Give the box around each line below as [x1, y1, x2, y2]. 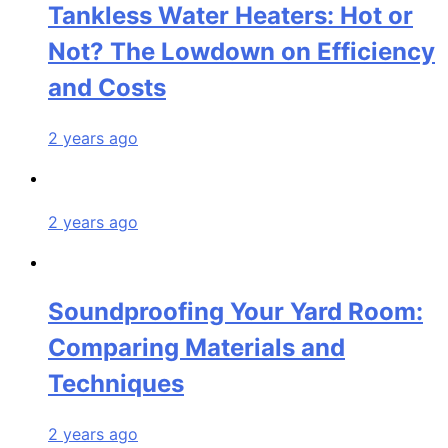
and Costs [48, 72, 166, 102]
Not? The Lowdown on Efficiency [48, 36, 435, 66]
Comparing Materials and [48, 332, 345, 362]
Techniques [48, 368, 184, 398]
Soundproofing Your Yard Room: [48, 296, 423, 326]
